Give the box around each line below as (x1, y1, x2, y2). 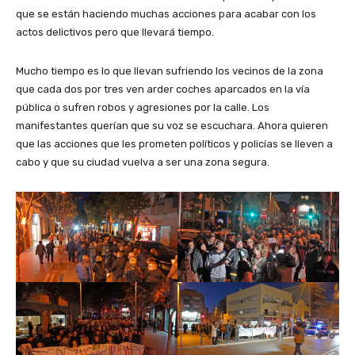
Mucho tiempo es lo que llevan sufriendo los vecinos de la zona (16, 65, 323, 78)
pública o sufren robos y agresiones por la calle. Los (16, 101, 269, 114)
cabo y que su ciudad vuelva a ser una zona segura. (16, 156, 269, 169)
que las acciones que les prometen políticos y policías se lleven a (16, 138, 333, 151)
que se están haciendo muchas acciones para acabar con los (16, 8, 316, 21)
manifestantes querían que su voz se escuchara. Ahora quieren (16, 120, 328, 132)
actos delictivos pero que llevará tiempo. (16, 26, 214, 39)
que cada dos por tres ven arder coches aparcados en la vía (16, 83, 310, 96)
